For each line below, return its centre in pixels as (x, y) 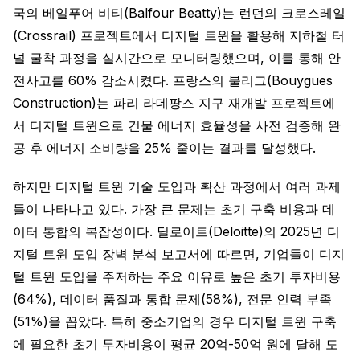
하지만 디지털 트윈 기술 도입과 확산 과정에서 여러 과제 (177, 186)
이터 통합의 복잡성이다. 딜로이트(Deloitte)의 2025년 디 (176, 231)
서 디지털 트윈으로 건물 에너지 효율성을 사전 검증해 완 (177, 125)
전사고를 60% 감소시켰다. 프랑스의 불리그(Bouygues (173, 80)
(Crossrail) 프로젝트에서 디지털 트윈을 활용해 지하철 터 (179, 35)
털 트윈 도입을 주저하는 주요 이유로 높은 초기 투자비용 (177, 276)
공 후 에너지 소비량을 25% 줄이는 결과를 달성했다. (164, 148)
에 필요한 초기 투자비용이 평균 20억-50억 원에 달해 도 (176, 344)
